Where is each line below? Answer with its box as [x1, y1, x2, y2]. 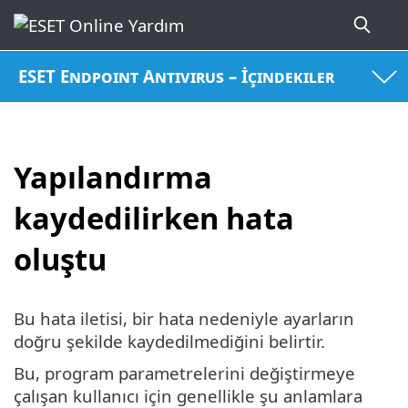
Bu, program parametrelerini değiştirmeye [14, 362, 355, 385]
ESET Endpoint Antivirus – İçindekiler [18, 65, 335, 88]
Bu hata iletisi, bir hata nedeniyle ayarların [14, 307, 354, 331]
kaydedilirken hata [14, 197, 294, 239]
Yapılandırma [14, 156, 212, 198]
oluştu [14, 238, 107, 280]
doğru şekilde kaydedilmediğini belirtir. [14, 330, 325, 353]
